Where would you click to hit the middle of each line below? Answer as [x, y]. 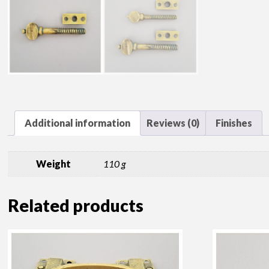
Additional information [78, 123]
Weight [53, 163]
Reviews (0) [173, 123]
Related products [76, 205]
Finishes [234, 123]
